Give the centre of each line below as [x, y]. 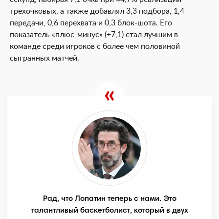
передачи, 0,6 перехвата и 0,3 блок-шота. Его [91, 23]
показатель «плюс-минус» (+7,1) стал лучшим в [94, 35]
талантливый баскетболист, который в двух [109, 211]
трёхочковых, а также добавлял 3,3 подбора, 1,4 [97, 11]
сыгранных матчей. [44, 58]
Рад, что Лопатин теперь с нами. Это [109, 199]
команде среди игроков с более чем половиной [95, 46]
